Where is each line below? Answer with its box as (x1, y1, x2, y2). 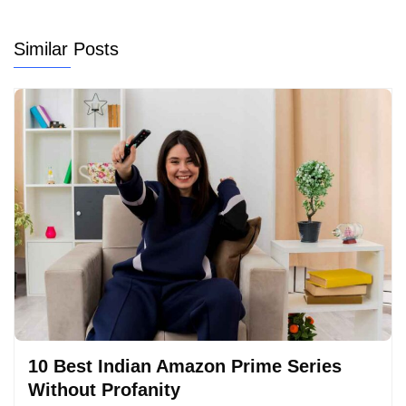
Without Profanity (28, 379, 180, 400)
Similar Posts (14, 39, 119, 60)
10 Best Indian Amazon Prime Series (28, 355, 342, 376)
